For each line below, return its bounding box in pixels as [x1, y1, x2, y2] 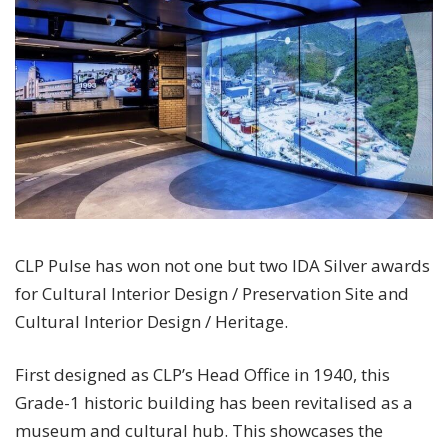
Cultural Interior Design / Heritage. [15, 309, 288, 333]
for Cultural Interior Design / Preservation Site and [15, 281, 409, 305]
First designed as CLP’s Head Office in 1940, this [15, 362, 390, 386]
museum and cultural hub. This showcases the [15, 418, 383, 442]
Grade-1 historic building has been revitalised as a [15, 390, 413, 414]
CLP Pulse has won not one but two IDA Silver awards [15, 253, 430, 277]
